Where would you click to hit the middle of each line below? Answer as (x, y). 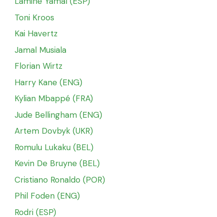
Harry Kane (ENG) (48, 82)
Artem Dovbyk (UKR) (54, 131)
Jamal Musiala (40, 50)
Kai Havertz (36, 34)
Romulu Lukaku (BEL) (54, 147)
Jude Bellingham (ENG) (58, 115)
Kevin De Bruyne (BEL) (57, 163)
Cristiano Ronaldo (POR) (60, 179)
